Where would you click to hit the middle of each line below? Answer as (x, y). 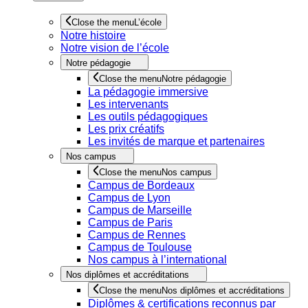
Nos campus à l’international (157, 260)
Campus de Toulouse (140, 247)
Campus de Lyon (129, 198)
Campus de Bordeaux (141, 185)
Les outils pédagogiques (148, 117)
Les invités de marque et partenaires (176, 141)
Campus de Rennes (137, 235)
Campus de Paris (130, 222)
